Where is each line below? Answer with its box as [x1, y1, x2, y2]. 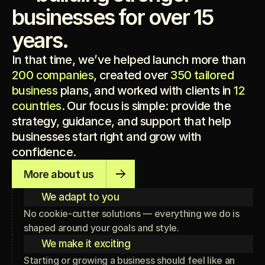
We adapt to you [41, 191, 119, 203]
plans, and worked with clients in [57, 83, 234, 98]
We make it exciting [41, 238, 131, 250]
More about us [24, 167, 94, 180]
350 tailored [170, 68, 234, 82]
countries [12, 99, 62, 113]
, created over [93, 68, 171, 82]
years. [12, 27, 69, 53]
